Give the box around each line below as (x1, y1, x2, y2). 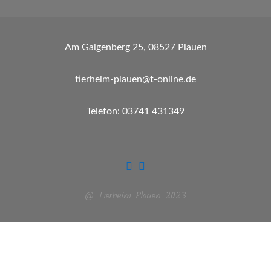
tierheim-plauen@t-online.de (75, 74, 196, 84)
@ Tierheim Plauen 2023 (85, 188, 186, 203)
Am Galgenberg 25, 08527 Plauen (64, 42, 207, 52)
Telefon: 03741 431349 (87, 106, 184, 116)
